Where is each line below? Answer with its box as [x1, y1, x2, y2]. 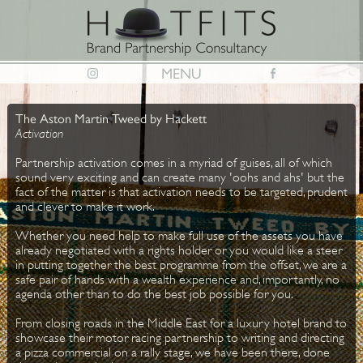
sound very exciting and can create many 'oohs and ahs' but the [15, 169, 344, 185]
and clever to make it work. [15, 199, 155, 214]
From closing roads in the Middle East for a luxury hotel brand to [15, 315, 347, 331]
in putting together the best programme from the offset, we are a [15, 257, 347, 272]
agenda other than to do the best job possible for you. [15, 286, 293, 301]
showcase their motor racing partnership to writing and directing [15, 330, 344, 345]
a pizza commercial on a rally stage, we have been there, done [15, 344, 330, 360]
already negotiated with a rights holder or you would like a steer [15, 242, 342, 258]
